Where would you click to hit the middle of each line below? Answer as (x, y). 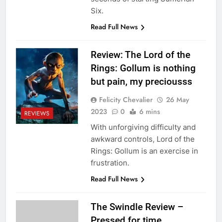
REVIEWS (37, 114)
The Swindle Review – (137, 207)
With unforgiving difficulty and (143, 127)
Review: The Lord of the (140, 55)
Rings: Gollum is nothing (143, 68)
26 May (177, 99)
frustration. (110, 163)
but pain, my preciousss (141, 81)
